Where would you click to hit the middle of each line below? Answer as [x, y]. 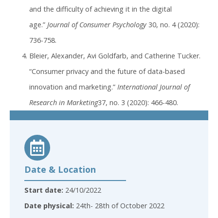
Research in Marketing [64, 103]
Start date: [44, 190]
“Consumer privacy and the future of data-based [107, 72]
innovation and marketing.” [73, 87]
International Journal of [154, 87]
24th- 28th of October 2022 [119, 206]
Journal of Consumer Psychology [97, 25]
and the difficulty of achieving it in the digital [100, 9]
